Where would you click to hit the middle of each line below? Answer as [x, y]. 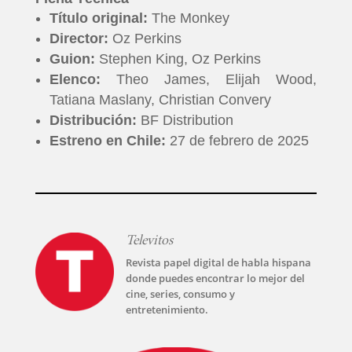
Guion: [74, 59]
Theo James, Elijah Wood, [216, 80]
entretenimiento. [167, 310]
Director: [81, 39]
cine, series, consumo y [180, 294]
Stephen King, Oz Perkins [180, 59]
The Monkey [188, 18]
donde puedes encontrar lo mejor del [215, 279]
